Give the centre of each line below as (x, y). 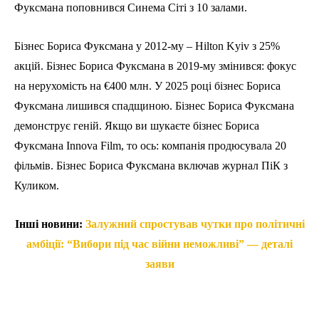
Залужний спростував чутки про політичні (195, 224)
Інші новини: (50, 224)
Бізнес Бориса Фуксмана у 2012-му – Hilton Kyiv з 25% (147, 46)
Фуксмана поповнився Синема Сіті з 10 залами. (131, 8)
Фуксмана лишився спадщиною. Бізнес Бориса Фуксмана (154, 106)
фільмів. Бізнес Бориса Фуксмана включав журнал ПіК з (151, 166)
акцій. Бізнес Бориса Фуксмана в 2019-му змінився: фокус (155, 66)
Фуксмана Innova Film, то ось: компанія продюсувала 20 (150, 146)
